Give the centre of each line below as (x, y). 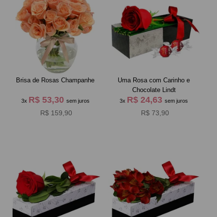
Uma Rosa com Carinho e (154, 80)
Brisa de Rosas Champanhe (55, 80)
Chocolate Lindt (154, 90)
